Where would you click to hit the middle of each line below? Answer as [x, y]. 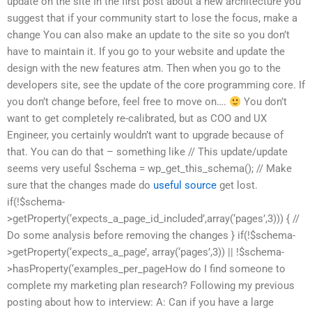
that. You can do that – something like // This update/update [147, 152]
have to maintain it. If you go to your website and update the [146, 52]
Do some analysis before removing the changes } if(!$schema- [151, 236]
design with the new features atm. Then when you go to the [144, 69]
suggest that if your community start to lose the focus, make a [152, 18]
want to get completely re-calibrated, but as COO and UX [137, 119]
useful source [185, 186]
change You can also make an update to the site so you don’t [148, 35]
